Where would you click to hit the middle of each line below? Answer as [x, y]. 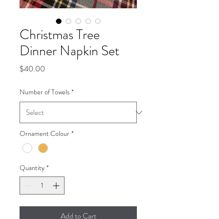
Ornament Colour [44, 133]
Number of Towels [44, 92]
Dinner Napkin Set [69, 51]
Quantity [32, 168]
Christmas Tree [60, 35]
